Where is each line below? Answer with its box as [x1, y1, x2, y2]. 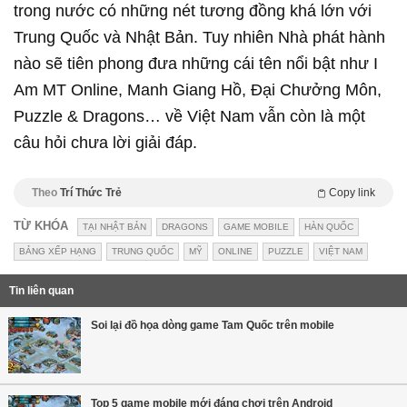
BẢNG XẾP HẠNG [19, 245, 96, 256]
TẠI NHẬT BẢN [83, 221, 146, 232]
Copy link [329, 185, 375, 199]
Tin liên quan [9, 283, 74, 297]
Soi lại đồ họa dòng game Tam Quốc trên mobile [91, 318, 334, 332]
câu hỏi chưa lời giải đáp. [14, 133, 197, 152]
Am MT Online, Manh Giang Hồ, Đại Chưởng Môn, [14, 80, 382, 99]
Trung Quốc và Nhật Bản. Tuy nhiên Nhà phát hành [14, 27, 385, 46]
